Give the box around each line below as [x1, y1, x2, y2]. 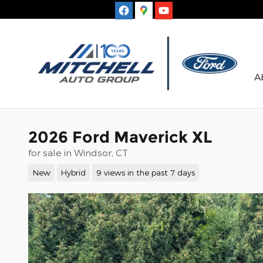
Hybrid [60, 167, 86, 177]
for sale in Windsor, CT [28, 147, 128, 158]
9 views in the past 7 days [96, 167, 195, 177]
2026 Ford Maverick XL [28, 127, 212, 147]
